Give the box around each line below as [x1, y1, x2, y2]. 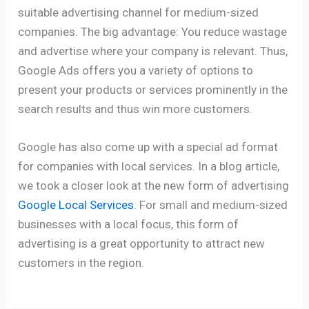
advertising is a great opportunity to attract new [18, 236, 266, 250]
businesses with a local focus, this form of [18, 217, 239, 231]
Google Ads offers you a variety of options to [18, 63, 254, 77]
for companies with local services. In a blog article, [18, 159, 280, 173]
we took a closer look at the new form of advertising [18, 178, 290, 192]
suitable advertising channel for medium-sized [18, 5, 259, 19]
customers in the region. [18, 255, 145, 270]
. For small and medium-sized [134, 197, 288, 212]
